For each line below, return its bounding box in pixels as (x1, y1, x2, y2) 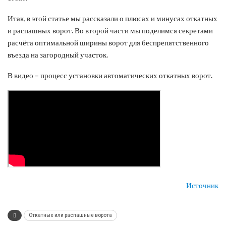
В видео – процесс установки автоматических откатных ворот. (8, 70, 212, 80)
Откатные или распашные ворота (29, 212, 112, 218)
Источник (186, 180, 218, 190)
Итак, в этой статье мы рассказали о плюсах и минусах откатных (8, 13, 217, 23)
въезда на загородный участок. (8, 49, 108, 59)
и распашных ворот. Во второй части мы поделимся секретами (8, 25, 213, 35)
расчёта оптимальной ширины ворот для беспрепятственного (8, 37, 209, 47)
